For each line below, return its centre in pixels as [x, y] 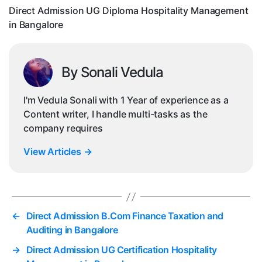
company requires [63, 128]
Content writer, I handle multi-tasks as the [116, 114]
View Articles [54, 152]
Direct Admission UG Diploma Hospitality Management [129, 11]
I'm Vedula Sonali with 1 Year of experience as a [126, 100]
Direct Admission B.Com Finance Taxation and [125, 216]
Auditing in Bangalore [72, 230]
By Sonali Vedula [113, 73]
